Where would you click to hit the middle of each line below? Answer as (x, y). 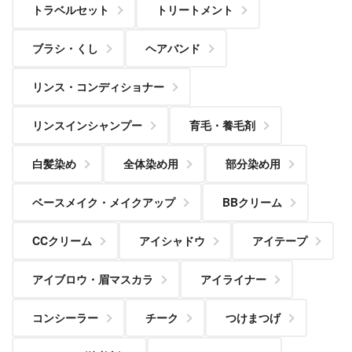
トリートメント (195, 10)
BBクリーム (252, 202)
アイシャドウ (172, 241)
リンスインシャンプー (87, 125)
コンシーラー (65, 318)
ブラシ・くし (65, 48)
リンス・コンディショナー (98, 87)
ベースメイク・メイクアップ (104, 202)
